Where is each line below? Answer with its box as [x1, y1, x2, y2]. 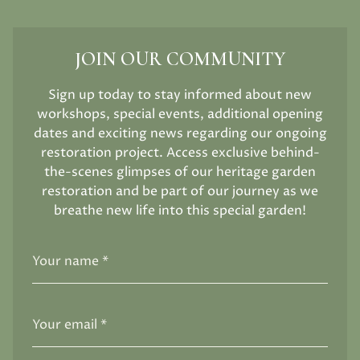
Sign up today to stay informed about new [48, 86, 312, 104]
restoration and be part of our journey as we [42, 182, 318, 201]
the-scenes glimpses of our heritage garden [44, 163, 316, 182]
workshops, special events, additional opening [37, 105, 323, 124]
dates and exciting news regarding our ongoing [33, 125, 327, 143]
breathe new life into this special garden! [54, 202, 306, 220]
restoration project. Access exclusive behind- [40, 144, 320, 162]
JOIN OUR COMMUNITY [75, 47, 285, 72]
